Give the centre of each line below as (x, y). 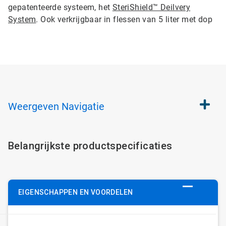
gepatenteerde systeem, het (60, 7)
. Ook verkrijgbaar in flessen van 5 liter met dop (124, 19)
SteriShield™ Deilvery (151, 7)
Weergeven (34, 106)
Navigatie (83, 106)
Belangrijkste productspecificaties (90, 146)
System (22, 19)
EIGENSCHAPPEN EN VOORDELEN (76, 192)
